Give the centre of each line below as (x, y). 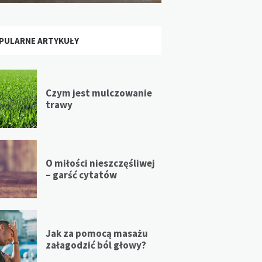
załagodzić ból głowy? (96, 245)
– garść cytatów (81, 175)
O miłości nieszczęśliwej (100, 163)
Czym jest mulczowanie (99, 93)
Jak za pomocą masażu (96, 233)
